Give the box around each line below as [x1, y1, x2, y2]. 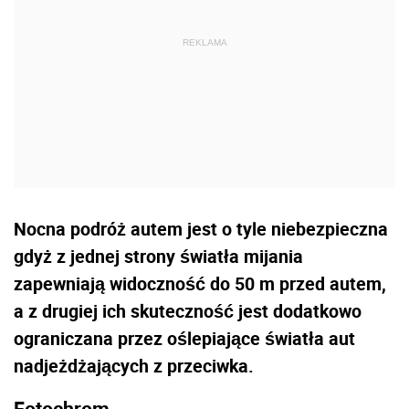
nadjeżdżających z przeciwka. [14, 352, 254, 378]
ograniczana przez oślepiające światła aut [14, 325, 355, 351]
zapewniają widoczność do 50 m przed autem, [14, 270, 386, 296]
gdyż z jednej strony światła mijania [14, 243, 303, 268]
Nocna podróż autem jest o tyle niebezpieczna [14, 215, 388, 241]
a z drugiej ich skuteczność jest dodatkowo [14, 298, 362, 323]
